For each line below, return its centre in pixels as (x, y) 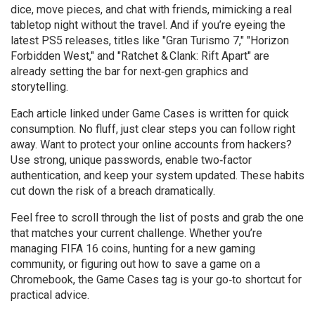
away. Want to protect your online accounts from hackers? (151, 144)
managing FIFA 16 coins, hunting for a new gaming (133, 249)
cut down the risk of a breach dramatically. (113, 191)
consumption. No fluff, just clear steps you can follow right (153, 129)
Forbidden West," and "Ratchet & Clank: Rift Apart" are (140, 56)
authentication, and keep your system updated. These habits (157, 175)
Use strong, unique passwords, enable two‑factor (131, 160)
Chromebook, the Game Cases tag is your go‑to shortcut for (156, 279)
